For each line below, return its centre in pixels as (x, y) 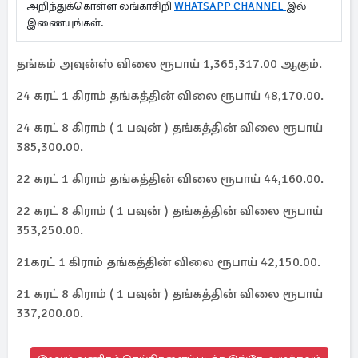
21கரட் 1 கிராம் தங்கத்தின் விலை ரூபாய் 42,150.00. (168, 262)
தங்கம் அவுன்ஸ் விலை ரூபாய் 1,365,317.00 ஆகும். (169, 64)
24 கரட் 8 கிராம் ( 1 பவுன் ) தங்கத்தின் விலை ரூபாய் (169, 128)
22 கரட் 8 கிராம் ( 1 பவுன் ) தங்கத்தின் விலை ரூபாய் (169, 211)
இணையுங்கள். (70, 23)
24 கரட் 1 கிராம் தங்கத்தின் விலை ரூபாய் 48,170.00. (170, 96)
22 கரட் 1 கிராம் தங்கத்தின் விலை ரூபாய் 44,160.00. (170, 179)
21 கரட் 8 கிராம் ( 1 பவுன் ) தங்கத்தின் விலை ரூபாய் (169, 294)
